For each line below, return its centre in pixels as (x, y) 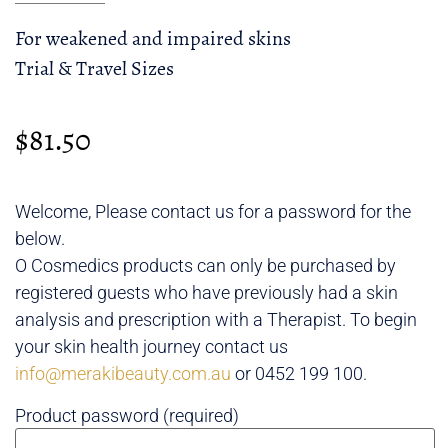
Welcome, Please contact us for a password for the (213, 211)
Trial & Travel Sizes (94, 68)
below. (40, 238)
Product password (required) (127, 416)
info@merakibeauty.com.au (123, 373)
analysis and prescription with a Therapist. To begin (216, 319)
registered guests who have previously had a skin (206, 292)
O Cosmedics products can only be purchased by (205, 265)
